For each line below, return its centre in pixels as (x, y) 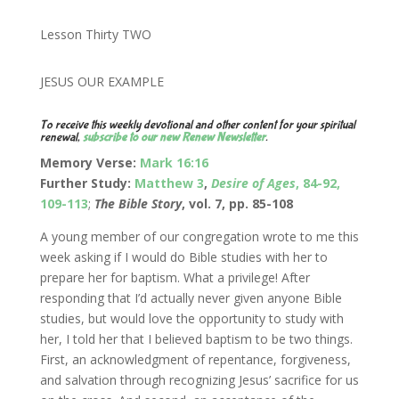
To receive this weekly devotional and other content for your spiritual (197, 124)
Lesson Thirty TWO (95, 34)
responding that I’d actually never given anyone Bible (191, 297)
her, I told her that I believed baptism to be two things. (196, 338)
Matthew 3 (169, 183)
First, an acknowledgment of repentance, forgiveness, (195, 359)
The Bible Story (138, 203)
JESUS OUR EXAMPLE (102, 81)
